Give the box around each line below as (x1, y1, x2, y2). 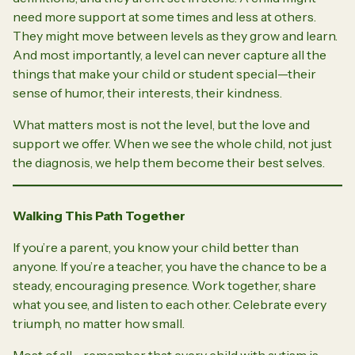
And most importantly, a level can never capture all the (13, 46, 326, 63)
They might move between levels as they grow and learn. (13, 27, 338, 44)
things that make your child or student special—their (13, 65, 316, 82)
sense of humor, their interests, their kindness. (13, 84, 282, 101)
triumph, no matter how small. (13, 315, 185, 331)
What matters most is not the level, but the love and (13, 116, 310, 132)
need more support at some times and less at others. (13, 8, 316, 25)
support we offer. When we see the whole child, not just (13, 135, 332, 151)
